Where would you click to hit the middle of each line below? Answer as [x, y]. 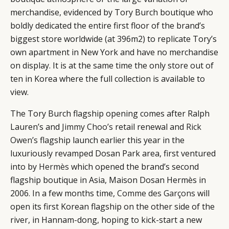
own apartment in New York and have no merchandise [114, 52]
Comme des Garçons [156, 193]
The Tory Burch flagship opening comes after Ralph [110, 113]
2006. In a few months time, [64, 193]
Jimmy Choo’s [87, 127]
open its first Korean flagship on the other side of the [112, 206]
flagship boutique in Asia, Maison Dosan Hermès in [108, 180]
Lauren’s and [36, 127]
